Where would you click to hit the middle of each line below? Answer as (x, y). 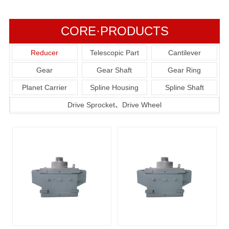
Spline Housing (114, 87)
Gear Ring (185, 70)
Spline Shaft (184, 87)
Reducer (45, 52)
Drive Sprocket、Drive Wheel (114, 105)
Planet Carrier (45, 87)
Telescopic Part (114, 52)
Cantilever (184, 52)
